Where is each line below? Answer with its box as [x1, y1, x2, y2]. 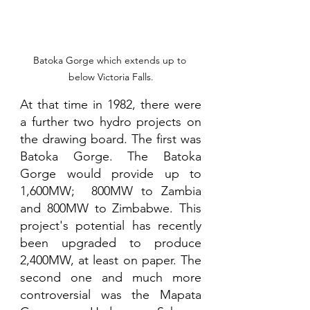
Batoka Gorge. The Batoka [20, 148, 201, 164]
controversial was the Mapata [20, 286, 201, 302]
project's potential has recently [20, 217, 201, 233]
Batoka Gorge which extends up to [33, 53, 189, 66]
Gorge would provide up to [20, 165, 201, 181]
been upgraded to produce [20, 235, 201, 250]
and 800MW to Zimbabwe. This [20, 200, 201, 216]
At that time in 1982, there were [20, 96, 201, 112]
